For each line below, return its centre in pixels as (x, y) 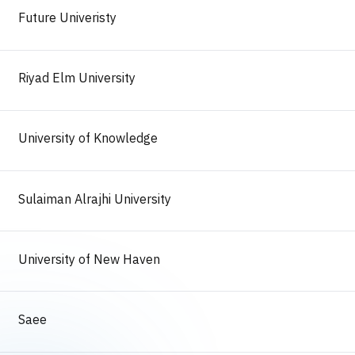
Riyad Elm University (77, 79)
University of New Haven (90, 260)
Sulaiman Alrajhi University (95, 199)
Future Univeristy (68, 18)
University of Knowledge (88, 139)
